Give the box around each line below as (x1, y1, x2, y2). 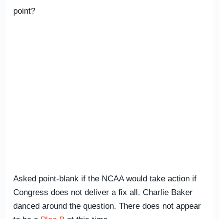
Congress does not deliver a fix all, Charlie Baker (13, 187, 193, 197)
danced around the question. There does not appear (13, 201, 201, 211)
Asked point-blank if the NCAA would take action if (13, 174, 197, 183)
